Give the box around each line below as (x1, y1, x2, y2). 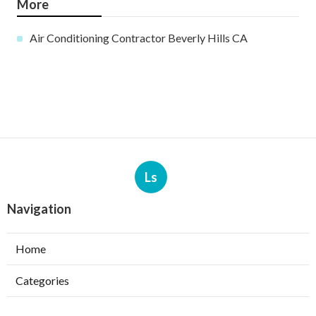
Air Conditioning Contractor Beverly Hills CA (30, 31, 248, 45)
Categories (16, 274, 69, 288)
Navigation (7, 201, 71, 217)
